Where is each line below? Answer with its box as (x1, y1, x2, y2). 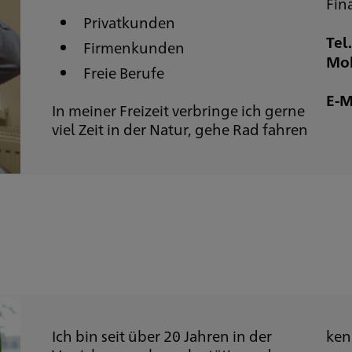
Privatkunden (82, 12, 175, 32)
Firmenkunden (82, 37, 185, 57)
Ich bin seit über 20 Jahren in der (51, 325, 272, 346)
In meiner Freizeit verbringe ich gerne (51, 100, 305, 120)
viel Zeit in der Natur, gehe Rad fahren (51, 119, 308, 139)
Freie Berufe (82, 62, 164, 82)
